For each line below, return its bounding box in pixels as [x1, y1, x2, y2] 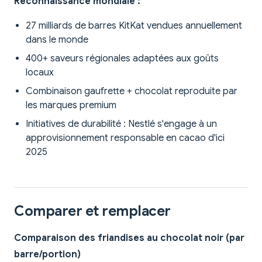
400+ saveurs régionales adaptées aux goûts [26, 53, 219, 65]
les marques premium [26, 99, 116, 112]
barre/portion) [14, 249, 81, 261]
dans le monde [26, 34, 88, 46]
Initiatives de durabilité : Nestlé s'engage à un [26, 118, 217, 130]
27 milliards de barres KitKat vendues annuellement [26, 20, 242, 32]
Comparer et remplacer [14, 202, 171, 220]
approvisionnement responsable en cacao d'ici [26, 132, 225, 144]
